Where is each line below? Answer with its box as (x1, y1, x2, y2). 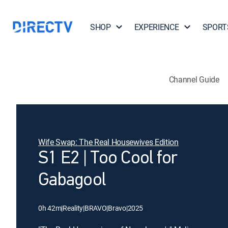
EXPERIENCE (134, 21, 179, 33)
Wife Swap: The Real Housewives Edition (38, 136, 179, 148)
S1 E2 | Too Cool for (38, 150, 178, 168)
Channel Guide (168, 73, 219, 85)
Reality (63, 203, 83, 213)
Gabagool (38, 172, 106, 190)
